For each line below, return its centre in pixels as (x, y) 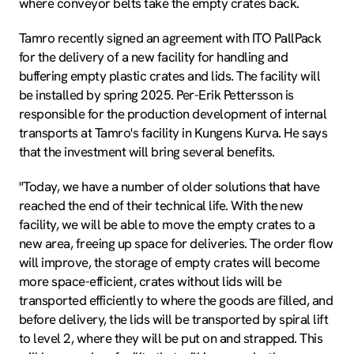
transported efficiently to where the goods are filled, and (176, 301)
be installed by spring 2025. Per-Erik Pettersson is (156, 95)
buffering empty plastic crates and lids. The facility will (170, 76)
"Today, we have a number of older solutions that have (169, 187)
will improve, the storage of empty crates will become (169, 263)
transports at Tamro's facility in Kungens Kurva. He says (173, 133)
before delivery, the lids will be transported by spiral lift (174, 320)
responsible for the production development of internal (173, 114)
